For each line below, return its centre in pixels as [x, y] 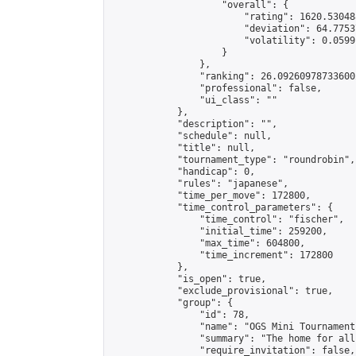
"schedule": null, [191, 136]
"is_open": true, [188, 279]
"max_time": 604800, [208, 243]
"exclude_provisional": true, [222, 291]
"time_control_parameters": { [222, 207]
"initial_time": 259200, [219, 231]
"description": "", [194, 124]
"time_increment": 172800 [222, 255]
